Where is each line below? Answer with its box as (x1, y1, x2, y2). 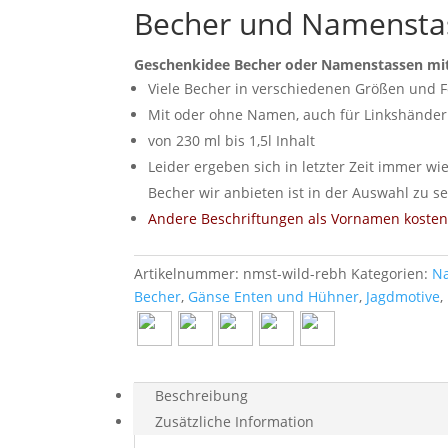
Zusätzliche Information (155, 411, 315, 431)
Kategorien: (351, 263, 433, 283)
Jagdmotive (366, 286, 441, 306)
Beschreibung (155, 385, 249, 405)
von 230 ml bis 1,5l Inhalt (148, 130, 316, 150)
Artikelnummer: (134, 263, 244, 283)
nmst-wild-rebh (243, 263, 348, 283)
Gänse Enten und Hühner (188, 286, 360, 306)
